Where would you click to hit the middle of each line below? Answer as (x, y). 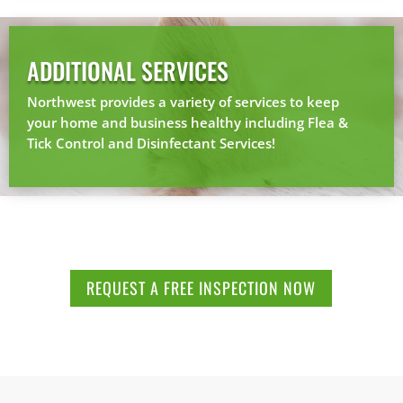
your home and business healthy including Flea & (188, 122)
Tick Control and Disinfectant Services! (151, 143)
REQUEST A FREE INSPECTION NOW (201, 288)
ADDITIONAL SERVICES (128, 70)
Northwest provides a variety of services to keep (183, 101)
